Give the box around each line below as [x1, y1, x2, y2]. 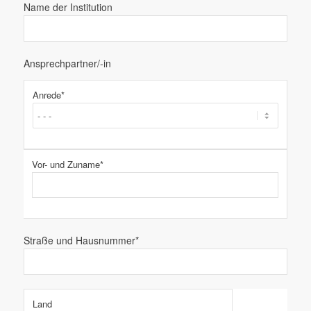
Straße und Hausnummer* [23, 233, 139, 248]
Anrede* [32, 88, 65, 102]
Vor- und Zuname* [31, 158, 103, 171]
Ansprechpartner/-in [23, 56, 111, 71]
